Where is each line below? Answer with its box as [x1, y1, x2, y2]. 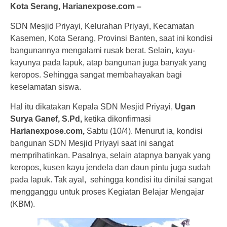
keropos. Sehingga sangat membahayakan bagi [10, 70, 182, 80]
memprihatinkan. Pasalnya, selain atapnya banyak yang [10, 151, 211, 160]
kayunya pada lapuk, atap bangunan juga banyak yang [10, 58, 207, 67]
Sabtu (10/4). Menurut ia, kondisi [85, 127, 203, 136]
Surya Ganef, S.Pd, [10, 115, 82, 124]
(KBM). [10, 200, 35, 209]
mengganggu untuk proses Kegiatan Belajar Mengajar [10, 187, 204, 197]
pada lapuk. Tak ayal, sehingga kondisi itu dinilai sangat [10, 175, 212, 184]
